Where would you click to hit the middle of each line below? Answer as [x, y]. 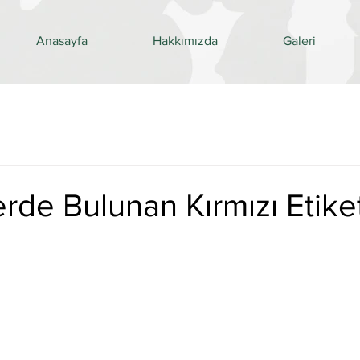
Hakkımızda [185, 41]
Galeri [299, 41]
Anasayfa [61, 41]
